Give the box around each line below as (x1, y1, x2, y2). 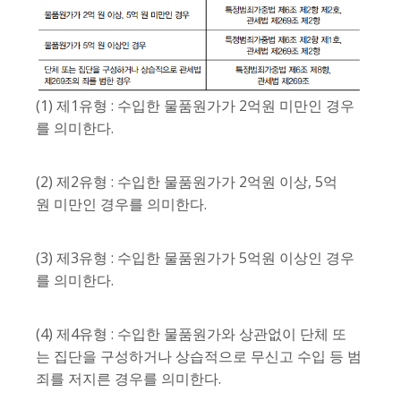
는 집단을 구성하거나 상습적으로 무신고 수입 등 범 (36, 346, 362, 367)
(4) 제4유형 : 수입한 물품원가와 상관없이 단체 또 (36, 324, 346, 345)
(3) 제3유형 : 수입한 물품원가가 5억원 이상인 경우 (36, 248, 354, 269)
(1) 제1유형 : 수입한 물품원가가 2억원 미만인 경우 (36, 96, 354, 116)
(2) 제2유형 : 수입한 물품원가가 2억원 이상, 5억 (36, 172, 337, 192)
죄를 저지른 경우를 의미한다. (36, 369, 221, 389)
